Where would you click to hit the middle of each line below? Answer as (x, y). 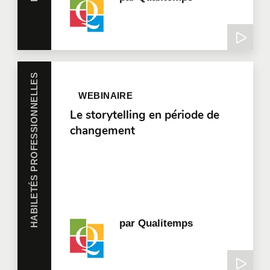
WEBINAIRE (106, 96)
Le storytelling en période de (144, 115)
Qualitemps (166, 224)
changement (102, 131)
